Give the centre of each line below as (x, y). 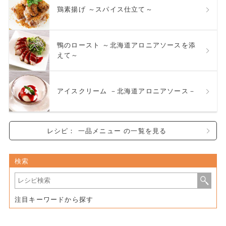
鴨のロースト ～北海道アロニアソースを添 (127, 45)
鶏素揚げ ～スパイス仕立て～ (105, 9)
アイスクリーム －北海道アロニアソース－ (153, 91)
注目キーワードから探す (54, 200)
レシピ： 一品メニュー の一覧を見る (145, 131)
